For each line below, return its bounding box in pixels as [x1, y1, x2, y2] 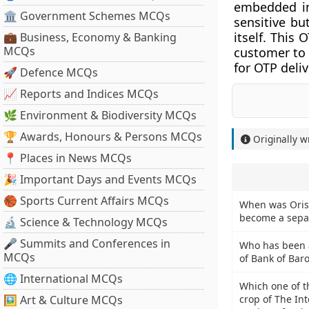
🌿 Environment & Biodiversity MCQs [3, 108, 197, 123]
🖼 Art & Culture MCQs [3, 292, 123, 308]
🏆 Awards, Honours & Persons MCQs [3, 129, 202, 144]
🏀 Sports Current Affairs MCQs [3, 193, 169, 208]
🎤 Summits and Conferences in [3, 236, 170, 251]
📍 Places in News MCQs [3, 150, 132, 166]
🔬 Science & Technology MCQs [3, 215, 168, 230]
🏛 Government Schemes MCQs [3, 8, 170, 23]
